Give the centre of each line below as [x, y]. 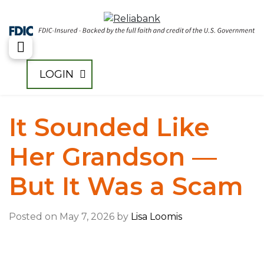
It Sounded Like [109, 128]
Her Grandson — [113, 157]
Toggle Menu [66, 57]
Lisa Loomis [156, 217]
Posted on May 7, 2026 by [70, 217]
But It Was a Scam [126, 187]
